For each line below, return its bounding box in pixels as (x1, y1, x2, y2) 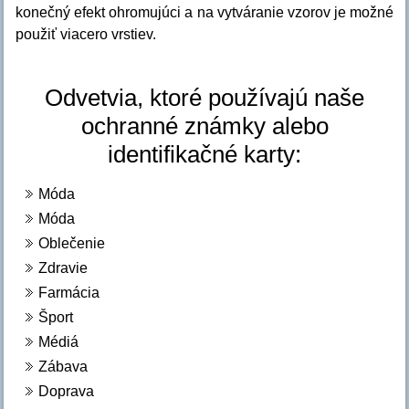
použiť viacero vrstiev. (16, 26, 157, 43)
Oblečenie (38, 236, 106, 252)
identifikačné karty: (108, 141, 301, 169)
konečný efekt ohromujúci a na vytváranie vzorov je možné (16, 5, 393, 21)
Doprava (38, 383, 95, 400)
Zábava (38, 359, 89, 375)
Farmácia (38, 285, 100, 301)
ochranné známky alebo (80, 112, 329, 141)
